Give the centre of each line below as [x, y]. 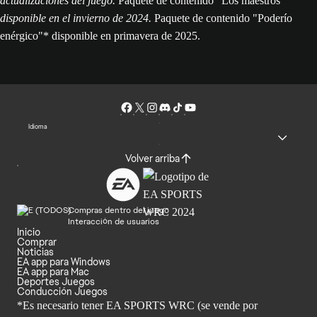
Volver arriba [152, 158]
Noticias [35, 252]
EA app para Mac [53, 272]
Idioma [38, 126]
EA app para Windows [64, 262]
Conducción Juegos [62, 292]
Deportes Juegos [56, 282]
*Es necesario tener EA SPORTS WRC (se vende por [137, 305]
